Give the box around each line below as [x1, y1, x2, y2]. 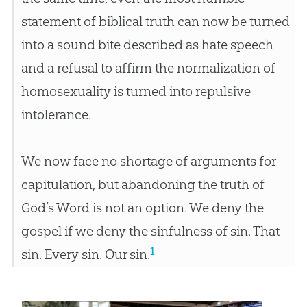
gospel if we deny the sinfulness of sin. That [21, 223, 280, 240]
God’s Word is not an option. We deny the [21, 199, 264, 217]
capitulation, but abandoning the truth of [21, 176, 265, 193]
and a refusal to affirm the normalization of [21, 60, 275, 77]
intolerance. [21, 106, 91, 123]
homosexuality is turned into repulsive [21, 83, 251, 100]
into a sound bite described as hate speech [21, 36, 273, 53]
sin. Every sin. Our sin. [21, 246, 150, 263]
